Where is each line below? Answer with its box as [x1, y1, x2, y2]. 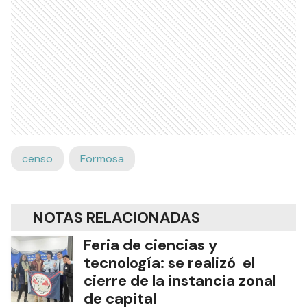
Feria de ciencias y [84, 235, 217, 256]
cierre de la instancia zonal [84, 271, 276, 291]
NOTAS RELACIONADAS [33, 208, 200, 228]
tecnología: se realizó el [84, 253, 255, 273]
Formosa [80, 151, 124, 167]
